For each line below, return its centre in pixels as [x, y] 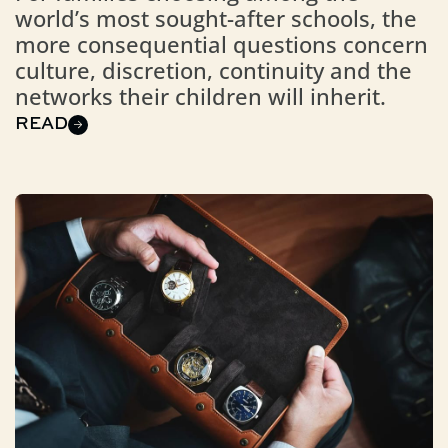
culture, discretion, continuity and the [213, 71]
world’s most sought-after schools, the [215, 19]
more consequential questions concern [221, 45]
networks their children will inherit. [200, 97]
